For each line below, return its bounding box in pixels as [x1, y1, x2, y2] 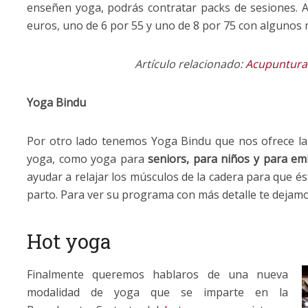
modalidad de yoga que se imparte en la [27, 284, 288, 300]
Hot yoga [27, 228, 111, 254]
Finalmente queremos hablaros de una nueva [27, 266, 288, 282]
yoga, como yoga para [27, 151, 148, 166]
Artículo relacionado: [135, 56, 243, 71]
